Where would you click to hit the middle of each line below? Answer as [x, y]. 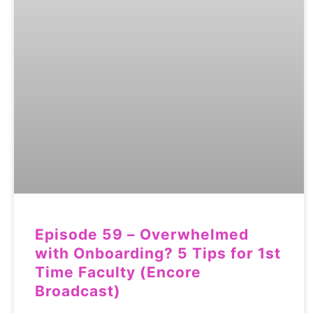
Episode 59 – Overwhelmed [142, 235]
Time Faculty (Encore [118, 272]
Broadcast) [78, 291]
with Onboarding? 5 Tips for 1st [158, 254]
